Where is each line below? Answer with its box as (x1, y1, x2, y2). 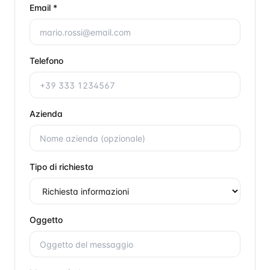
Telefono (30, 55, 63, 66)
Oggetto (30, 215, 63, 225)
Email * (30, 2, 57, 13)
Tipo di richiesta (30, 162, 93, 172)
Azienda (30, 108, 63, 119)
